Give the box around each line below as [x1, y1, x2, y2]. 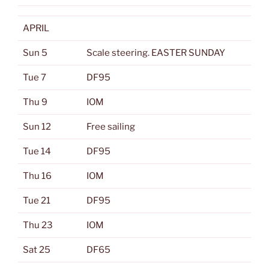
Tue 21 [23, 195, 50, 206]
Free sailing [86, 121, 135, 132]
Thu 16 [23, 171, 52, 181]
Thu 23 [23, 220, 53, 231]
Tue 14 [23, 146, 51, 157]
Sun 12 [23, 121, 51, 132]
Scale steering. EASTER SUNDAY [86, 47, 225, 58]
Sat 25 [23, 244, 50, 255]
